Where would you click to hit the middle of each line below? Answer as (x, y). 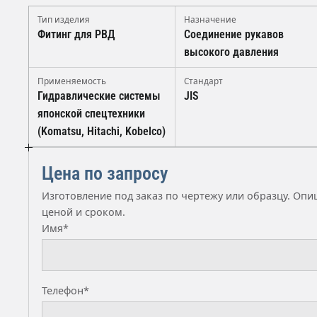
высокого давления (231, 52)
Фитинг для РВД (76, 34)
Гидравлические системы (99, 96)
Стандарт (203, 81)
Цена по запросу (105, 173)
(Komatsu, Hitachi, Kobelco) (102, 131)
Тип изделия (64, 19)
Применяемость (72, 81)
